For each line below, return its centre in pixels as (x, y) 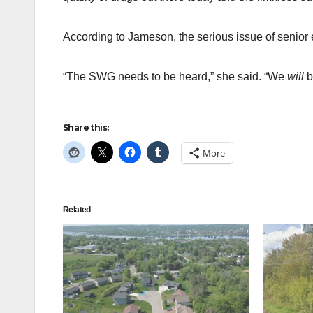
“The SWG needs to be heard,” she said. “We (175, 77)
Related (77, 210)
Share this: (86, 128)
